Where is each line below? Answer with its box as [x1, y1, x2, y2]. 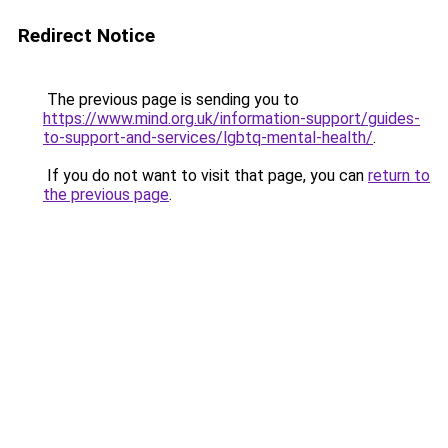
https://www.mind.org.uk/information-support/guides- [43, 109, 420, 128]
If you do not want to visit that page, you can [43, 166, 368, 185]
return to [368, 166, 430, 185]
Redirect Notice [18, 24, 155, 47]
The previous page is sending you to [43, 90, 299, 109]
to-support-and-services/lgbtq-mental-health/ [43, 128, 373, 147]
